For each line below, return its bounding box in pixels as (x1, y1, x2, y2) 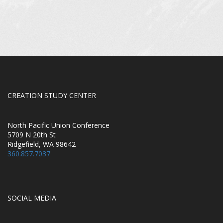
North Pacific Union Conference (7, 120, 110, 130)
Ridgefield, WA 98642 (7, 139, 76, 149)
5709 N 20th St (7, 130, 56, 140)
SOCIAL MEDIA (7, 193, 56, 203)
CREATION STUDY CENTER (7, 91, 96, 101)
